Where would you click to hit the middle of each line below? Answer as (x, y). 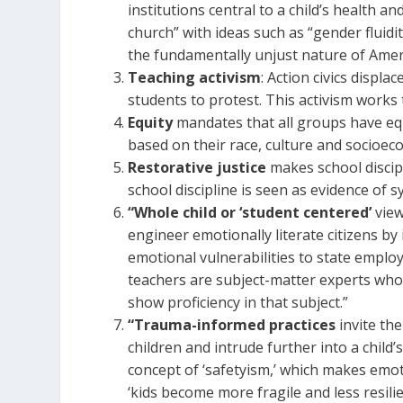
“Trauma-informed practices (232, 325)
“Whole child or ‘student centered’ (250, 213)
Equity (151, 123)
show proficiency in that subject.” (238, 303)
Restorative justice (199, 168)
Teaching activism (195, 78)
